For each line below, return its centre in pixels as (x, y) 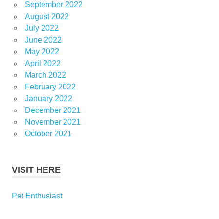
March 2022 (45, 75)
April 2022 (43, 63)
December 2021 (53, 110)
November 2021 (53, 122)
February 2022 (50, 87)
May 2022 (42, 51)
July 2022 (42, 28)
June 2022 (43, 40)
